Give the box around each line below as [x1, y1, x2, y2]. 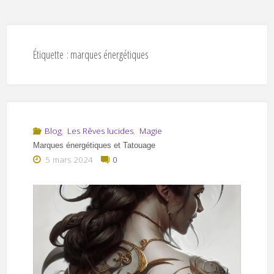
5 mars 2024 [45, 154, 93, 166]
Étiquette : [32, 47, 70, 62]
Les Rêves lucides [67, 125, 134, 136]
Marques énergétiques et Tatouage [32, 140, 155, 150]
